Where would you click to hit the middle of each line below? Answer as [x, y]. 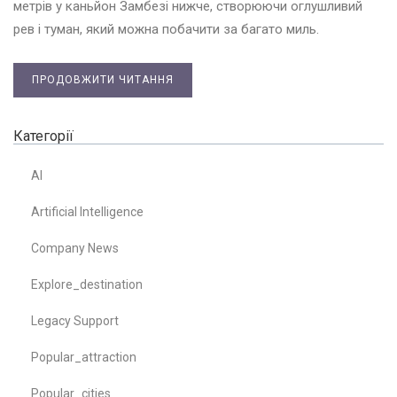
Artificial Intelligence [87, 211]
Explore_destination [87, 284]
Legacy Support [75, 320]
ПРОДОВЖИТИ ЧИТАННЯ [103, 79]
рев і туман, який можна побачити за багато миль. [166, 29]
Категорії [43, 136]
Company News [75, 248]
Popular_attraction [84, 357]
